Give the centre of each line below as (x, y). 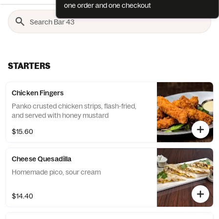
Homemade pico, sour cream (56, 172)
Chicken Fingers (38, 93)
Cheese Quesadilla (42, 159)
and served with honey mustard (60, 115)
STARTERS (29, 66)
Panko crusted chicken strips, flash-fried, (74, 106)
